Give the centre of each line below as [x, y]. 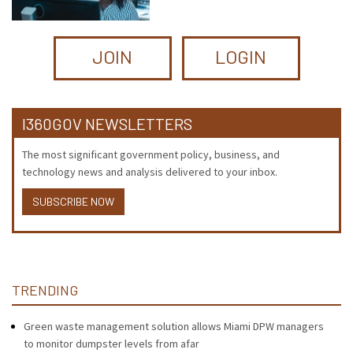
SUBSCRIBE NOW [73, 201]
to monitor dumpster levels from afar [111, 343]
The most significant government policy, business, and [151, 154]
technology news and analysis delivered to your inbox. [150, 171]
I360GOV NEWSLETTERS [107, 123]
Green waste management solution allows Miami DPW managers [174, 326]
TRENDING [45, 290]
